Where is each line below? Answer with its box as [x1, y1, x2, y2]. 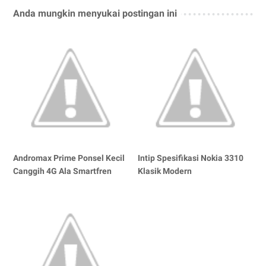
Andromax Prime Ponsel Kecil [13, 153, 125, 163]
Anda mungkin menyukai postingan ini [13, 8, 177, 19]
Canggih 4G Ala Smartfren [13, 166, 112, 176]
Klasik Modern [138, 166, 192, 176]
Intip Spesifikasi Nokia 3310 [138, 153, 244, 163]
